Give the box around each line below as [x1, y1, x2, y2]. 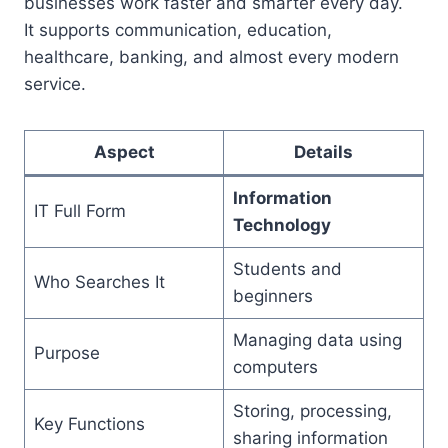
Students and [232, 259, 342, 280]
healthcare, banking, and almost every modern [24, 47, 399, 68]
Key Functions [33, 414, 145, 435]
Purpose [33, 343, 100, 364]
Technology [232, 215, 331, 236]
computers [232, 357, 318, 378]
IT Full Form [33, 201, 126, 222]
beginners [232, 286, 313, 307]
